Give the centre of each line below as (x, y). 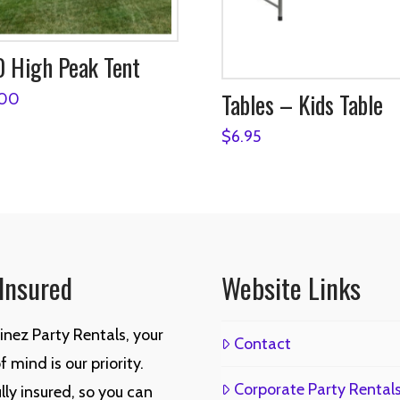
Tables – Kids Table (302, 105)
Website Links (291, 288)
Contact (262, 343)
